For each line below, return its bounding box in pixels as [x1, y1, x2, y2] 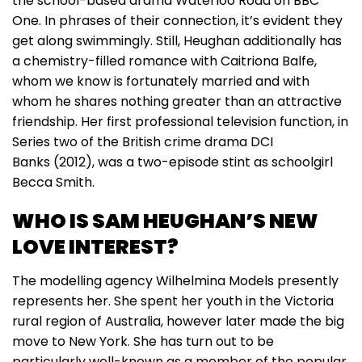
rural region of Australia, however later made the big [12, 311, 344, 330]
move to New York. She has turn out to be [12, 331, 274, 351]
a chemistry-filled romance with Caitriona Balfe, [12, 51, 317, 70]
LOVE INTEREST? [12, 232, 179, 261]
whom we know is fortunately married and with [12, 71, 309, 90]
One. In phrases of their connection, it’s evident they [12, 11, 343, 30]
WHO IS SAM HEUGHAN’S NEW [12, 206, 318, 235]
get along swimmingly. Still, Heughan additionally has [12, 31, 342, 50]
